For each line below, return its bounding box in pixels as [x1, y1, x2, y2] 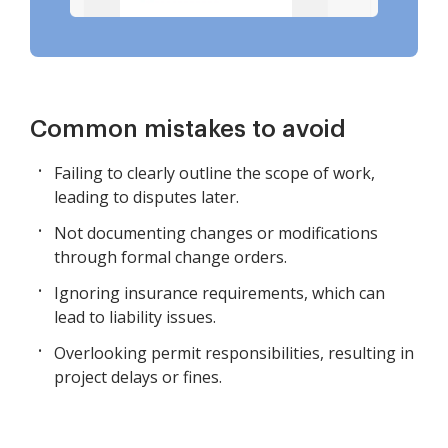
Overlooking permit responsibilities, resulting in [54, 342, 414, 365]
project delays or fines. [54, 366, 222, 389]
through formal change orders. [54, 246, 287, 269]
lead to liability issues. [54, 306, 216, 329]
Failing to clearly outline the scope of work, [54, 162, 375, 185]
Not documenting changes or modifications [54, 222, 378, 245]
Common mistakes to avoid [30, 117, 346, 142]
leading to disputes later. [54, 186, 239, 209]
